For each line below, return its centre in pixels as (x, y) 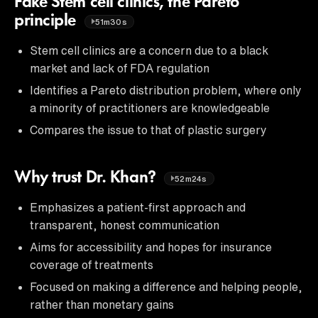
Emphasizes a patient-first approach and (138, 207)
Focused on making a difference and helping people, (166, 286)
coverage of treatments (92, 264)
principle (47, 21)
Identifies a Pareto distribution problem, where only (166, 90)
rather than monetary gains (102, 304)
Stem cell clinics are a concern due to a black (149, 50)
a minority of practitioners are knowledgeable (150, 108)
